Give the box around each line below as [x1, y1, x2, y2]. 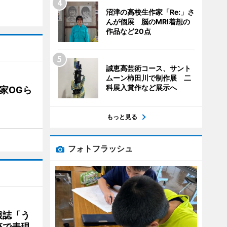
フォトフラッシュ [67, 143, 133, 154]
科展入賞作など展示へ [105, 83, 177, 92]
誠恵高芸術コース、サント [105, 64, 191, 72]
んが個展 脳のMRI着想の [105, 17, 190, 26]
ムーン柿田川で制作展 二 [105, 73, 191, 82]
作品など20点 [105, 27, 151, 35]
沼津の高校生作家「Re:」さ [105, 8, 195, 16]
